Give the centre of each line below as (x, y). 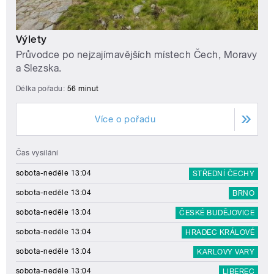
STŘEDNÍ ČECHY (223, 174)
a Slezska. (39, 68)
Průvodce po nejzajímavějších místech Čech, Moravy (137, 55)
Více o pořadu (125, 120)
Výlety (31, 39)
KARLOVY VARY (226, 252)
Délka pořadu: (42, 89)
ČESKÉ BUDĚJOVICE (217, 213)
